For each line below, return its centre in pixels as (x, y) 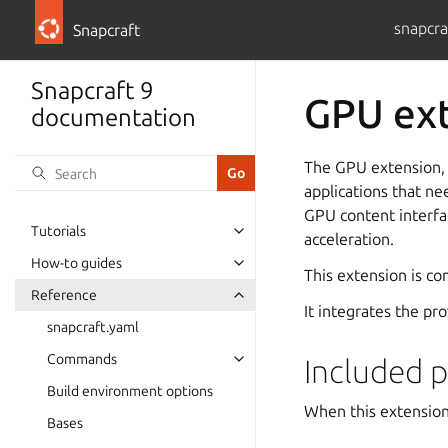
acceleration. (349, 239)
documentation (113, 117)
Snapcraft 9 (92, 90)
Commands (82, 359)
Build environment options (130, 391)
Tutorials (58, 231)
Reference (64, 295)
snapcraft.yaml (93, 327)
